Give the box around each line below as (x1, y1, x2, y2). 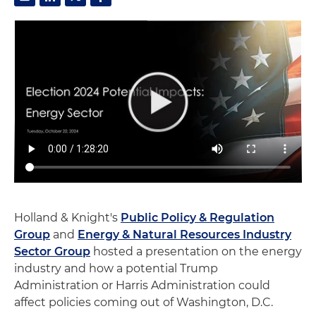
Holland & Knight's (14, 210, 121, 224)
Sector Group (14, 244, 90, 258)
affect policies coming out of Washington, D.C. (14, 295, 273, 309)
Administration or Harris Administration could (14, 278, 270, 292)
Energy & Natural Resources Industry (78, 227, 291, 241)
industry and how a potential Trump (14, 261, 218, 275)
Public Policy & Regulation (121, 210, 274, 224)
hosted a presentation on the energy (90, 244, 302, 258)
